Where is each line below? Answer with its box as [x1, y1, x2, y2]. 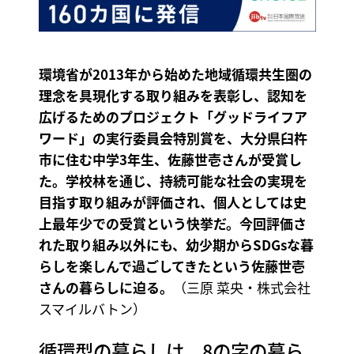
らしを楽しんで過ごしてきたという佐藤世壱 [38, 256, 305, 277]
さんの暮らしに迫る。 [38, 277, 173, 298]
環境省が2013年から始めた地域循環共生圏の [38, 64, 312, 85]
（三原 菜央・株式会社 [172, 277, 311, 298]
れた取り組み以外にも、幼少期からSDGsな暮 [38, 235, 314, 255]
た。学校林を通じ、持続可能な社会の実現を [38, 171, 307, 191]
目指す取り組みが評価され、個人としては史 [38, 192, 307, 213]
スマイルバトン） [38, 299, 146, 319]
